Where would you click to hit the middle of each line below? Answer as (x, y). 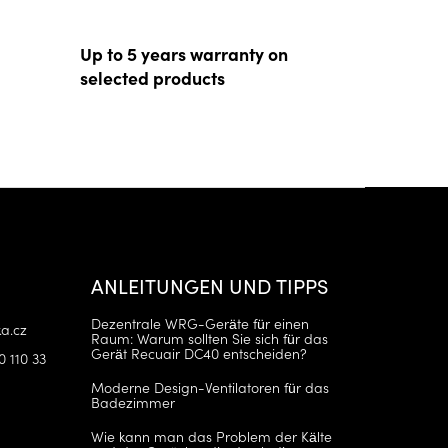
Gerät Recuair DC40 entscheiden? (198, 352)
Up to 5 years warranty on (184, 53)
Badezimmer (132, 401)
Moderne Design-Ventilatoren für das (209, 386)
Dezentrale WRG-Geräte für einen (199, 322)
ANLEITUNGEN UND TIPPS (209, 284)
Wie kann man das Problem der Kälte (211, 435)
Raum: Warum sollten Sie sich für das (209, 337)
